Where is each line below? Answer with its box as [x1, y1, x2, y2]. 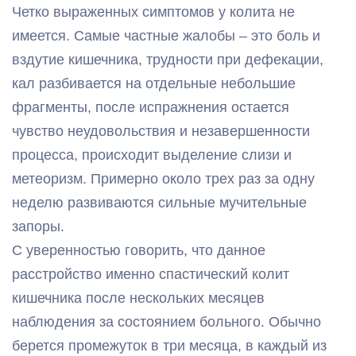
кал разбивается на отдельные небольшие [12, 75, 296, 91]
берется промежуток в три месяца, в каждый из [12, 337, 327, 354]
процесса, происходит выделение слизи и [12, 146, 292, 163]
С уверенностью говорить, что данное [12, 242, 265, 258]
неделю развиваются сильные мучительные [12, 194, 307, 211]
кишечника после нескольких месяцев [12, 289, 265, 306]
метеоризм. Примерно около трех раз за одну [12, 170, 315, 187]
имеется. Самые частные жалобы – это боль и [12, 27, 320, 44]
